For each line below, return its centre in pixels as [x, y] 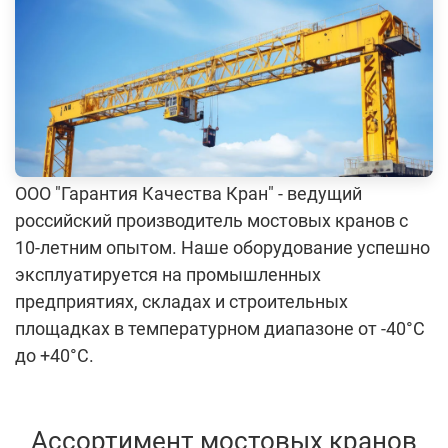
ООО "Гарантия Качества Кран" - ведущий [188, 194]
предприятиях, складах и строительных [181, 302]
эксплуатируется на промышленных [168, 275]
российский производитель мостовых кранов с [211, 221]
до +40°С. [54, 356]
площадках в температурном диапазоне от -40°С [220, 329]
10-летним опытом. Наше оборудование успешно [222, 248]
